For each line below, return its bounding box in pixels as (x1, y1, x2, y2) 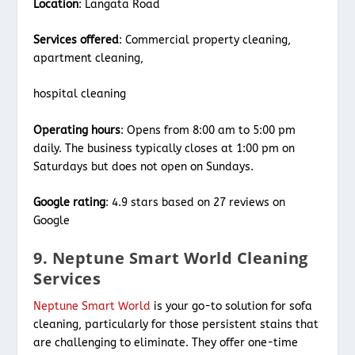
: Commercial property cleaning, (119, 33, 292, 47)
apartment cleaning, (33, 52, 147, 65)
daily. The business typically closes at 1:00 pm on (33, 141, 296, 155)
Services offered (33, 33, 120, 47)
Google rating (33, 196, 106, 210)
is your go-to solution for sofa (151, 299, 313, 313)
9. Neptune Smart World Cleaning (33, 246, 308, 269)
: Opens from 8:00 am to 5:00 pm (120, 123, 296, 137)
